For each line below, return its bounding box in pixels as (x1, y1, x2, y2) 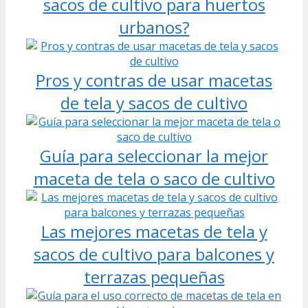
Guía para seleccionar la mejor (40, 144, 268, 167)
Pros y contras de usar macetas (36, 68, 272, 91)
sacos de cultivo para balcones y (34, 242, 274, 265)
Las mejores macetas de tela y (41, 219, 267, 243)
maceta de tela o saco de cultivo (33, 166, 275, 190)
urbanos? (118, 15, 190, 38)
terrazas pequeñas (83, 265, 225, 288)
